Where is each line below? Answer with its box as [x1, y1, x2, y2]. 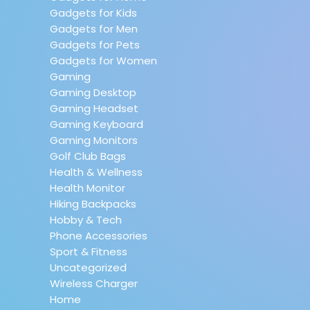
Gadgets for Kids [50, 6, 137, 20]
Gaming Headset [50, 101, 138, 116]
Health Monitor [50, 181, 125, 195]
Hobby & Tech [50, 212, 122, 227]
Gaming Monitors [50, 133, 138, 147]
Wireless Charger [50, 276, 138, 291]
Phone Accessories [50, 228, 147, 243]
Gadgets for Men [50, 21, 138, 36]
